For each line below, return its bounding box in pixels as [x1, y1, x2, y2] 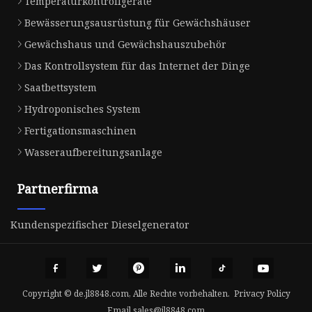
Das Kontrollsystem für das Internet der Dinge [24, 58, 250, 72]
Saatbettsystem [24, 80, 97, 94]
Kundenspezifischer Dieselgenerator [10, 217, 189, 231]
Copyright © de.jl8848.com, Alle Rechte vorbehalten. [22, 287, 234, 299]
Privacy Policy [233, 287, 290, 299]
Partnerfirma [17, 180, 98, 197]
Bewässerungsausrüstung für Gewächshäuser [24, 15, 251, 29]
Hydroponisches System [24, 102, 141, 116]
